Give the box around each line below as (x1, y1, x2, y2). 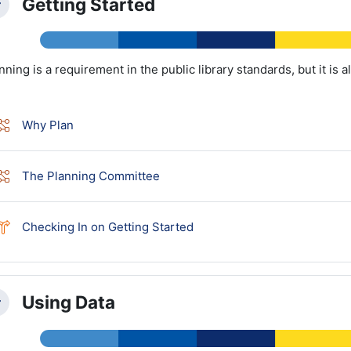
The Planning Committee (21, 168, 160, 183)
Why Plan (21, 117, 74, 132)
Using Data (21, 291, 115, 313)
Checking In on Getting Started (21, 219, 194, 234)
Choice (192, 218, 232, 233)
